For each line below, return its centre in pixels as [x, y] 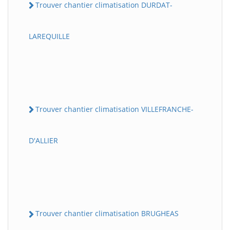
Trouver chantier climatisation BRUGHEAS [107, 214]
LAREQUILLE [49, 36]
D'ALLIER [43, 141]
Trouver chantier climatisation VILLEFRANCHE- [114, 109]
